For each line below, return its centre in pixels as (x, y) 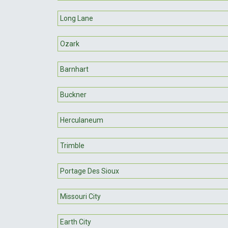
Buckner (73, 94)
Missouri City (80, 196)
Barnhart (74, 69)
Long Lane (77, 18)
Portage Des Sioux (90, 171)
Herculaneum (82, 120)
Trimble (72, 145)
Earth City (76, 222)
